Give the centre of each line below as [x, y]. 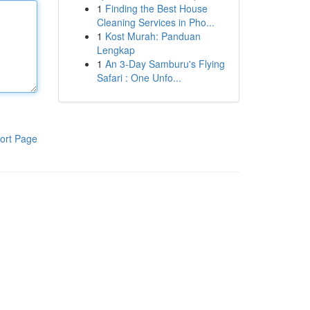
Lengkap [116, 50]
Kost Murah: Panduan [153, 36]
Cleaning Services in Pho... [155, 22]
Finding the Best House [156, 8]
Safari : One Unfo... [139, 77]
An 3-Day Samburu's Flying [165, 64]
